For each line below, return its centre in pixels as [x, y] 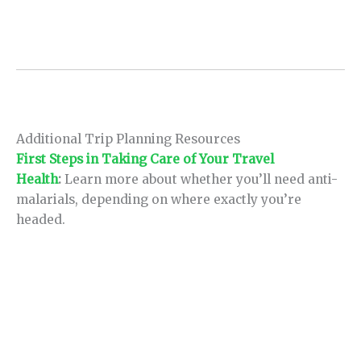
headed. [41, 220]
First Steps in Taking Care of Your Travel [145, 160]
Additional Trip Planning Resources [128, 139]
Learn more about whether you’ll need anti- [201, 180]
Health [37, 180]
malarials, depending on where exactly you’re [159, 200]
